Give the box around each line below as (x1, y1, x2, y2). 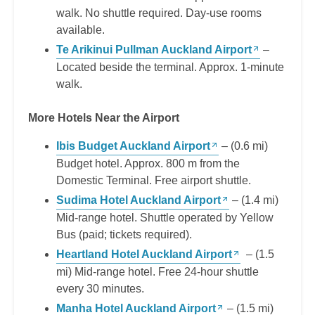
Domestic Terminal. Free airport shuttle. (56, 174, 251, 187)
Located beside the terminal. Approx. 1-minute (56, 61, 284, 74)
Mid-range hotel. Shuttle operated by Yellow (56, 212, 274, 224)
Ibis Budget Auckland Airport (56, 140, 210, 153)
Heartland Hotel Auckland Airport (56, 248, 232, 261)
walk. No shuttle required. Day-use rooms (56, 7, 262, 20)
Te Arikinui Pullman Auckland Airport (56, 44, 252, 56)
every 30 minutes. (56, 283, 144, 295)
